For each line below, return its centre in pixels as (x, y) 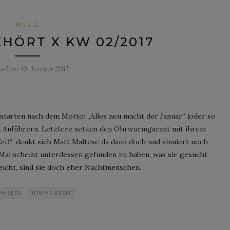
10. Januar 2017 (44, 69)
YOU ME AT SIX (51, 193)
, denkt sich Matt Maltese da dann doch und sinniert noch (110, 141)
